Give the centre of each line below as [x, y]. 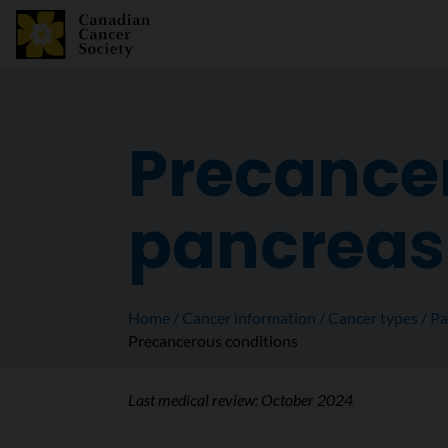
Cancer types [373, 317]
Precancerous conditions [213, 340]
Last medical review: [194, 399]
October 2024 [306, 399]
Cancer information [249, 317]
